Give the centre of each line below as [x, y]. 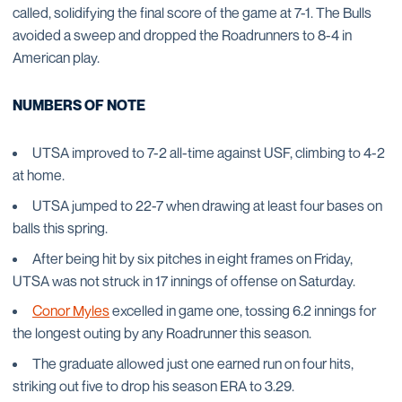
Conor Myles [71, 311]
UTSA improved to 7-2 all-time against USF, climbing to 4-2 [209, 153]
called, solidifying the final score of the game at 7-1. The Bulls [192, 13]
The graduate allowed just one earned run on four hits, [193, 363]
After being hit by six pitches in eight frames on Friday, [192, 258]
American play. [56, 57]
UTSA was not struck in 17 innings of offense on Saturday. [184, 280]
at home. [39, 175]
